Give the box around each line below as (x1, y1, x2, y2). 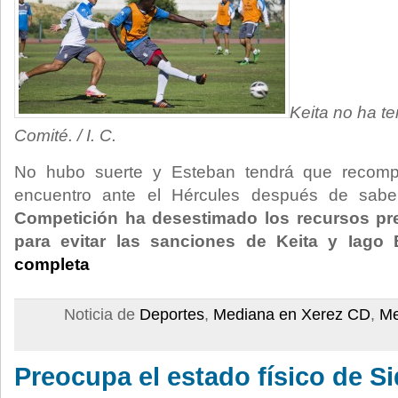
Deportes (139, 306, 204, 323)
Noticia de (64, 306, 139, 323)
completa (14, 255, 90, 274)
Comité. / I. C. (14, 126, 116, 145)
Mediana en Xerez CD (213, 306, 370, 323)
